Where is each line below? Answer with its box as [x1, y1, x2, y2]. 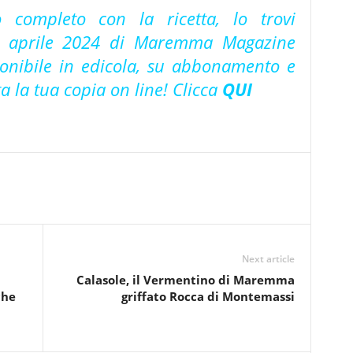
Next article [241, 252, 295, 266]
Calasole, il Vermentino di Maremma [76, 272, 295, 288]
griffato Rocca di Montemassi [121, 288, 295, 304]
